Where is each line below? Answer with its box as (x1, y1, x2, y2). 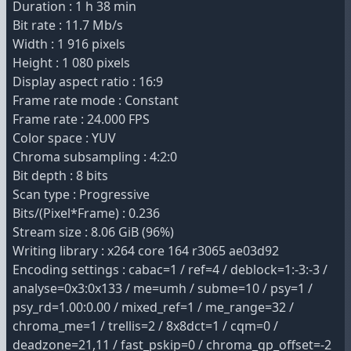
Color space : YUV (13, 129, 116, 147)
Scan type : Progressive (13, 186, 150, 203)
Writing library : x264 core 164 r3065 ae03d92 (13, 242, 279, 259)
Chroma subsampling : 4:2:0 (13, 148, 177, 165)
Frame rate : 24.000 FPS (13, 110, 150, 128)
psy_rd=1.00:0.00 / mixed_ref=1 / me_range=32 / (13, 299, 294, 316)
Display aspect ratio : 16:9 (13, 73, 163, 90)
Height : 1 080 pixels (13, 54, 130, 71)
